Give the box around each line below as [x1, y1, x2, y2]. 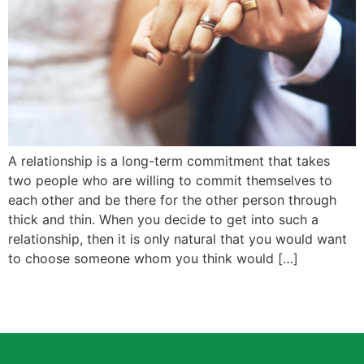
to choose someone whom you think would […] [8, 250, 298, 267]
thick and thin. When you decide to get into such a [8, 211, 318, 228]
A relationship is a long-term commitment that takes [8, 153, 330, 170]
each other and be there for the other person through [8, 192, 336, 209]
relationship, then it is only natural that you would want [8, 231, 347, 248]
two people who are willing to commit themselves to [8, 172, 332, 189]
